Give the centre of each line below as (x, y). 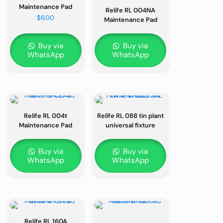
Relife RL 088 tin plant (131, 116)
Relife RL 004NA (131, 10)
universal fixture (131, 125)
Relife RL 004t (46, 116)
